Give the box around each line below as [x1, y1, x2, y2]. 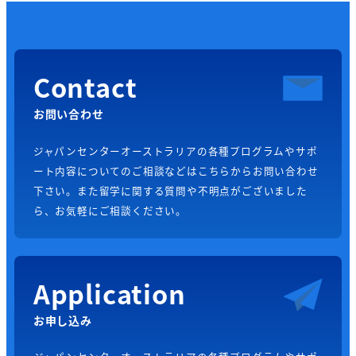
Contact [33, 68, 137, 106]
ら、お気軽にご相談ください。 [33, 202, 187, 218]
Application [33, 273, 186, 311]
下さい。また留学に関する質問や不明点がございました [33, 182, 308, 198]
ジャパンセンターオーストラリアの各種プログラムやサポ [33, 142, 318, 158]
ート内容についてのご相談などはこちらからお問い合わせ [33, 162, 319, 178]
